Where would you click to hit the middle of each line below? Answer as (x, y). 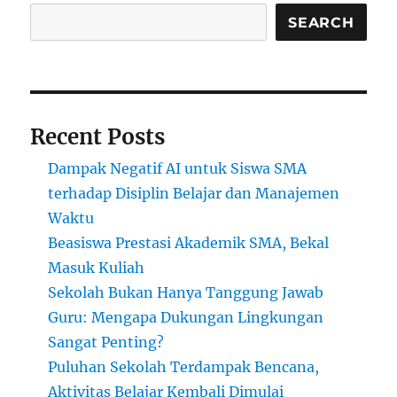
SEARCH (321, 22)
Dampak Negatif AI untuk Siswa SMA (178, 169)
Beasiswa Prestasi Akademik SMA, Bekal (189, 243)
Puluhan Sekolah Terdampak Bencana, (184, 367)
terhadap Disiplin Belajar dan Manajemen (194, 194)
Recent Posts (98, 137)
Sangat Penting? (106, 343)
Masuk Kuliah (97, 268)
